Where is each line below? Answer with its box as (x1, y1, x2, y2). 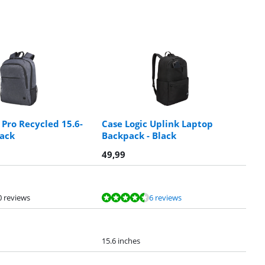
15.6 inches (102, 235, 140, 247)
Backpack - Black (102, 130, 176, 142)
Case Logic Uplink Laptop (102, 118, 213, 130)
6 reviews (149, 192, 182, 203)
